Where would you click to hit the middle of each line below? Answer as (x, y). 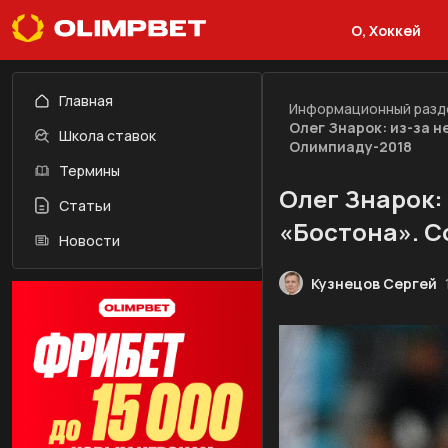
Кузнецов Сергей (374, 283)
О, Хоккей (386, 30)
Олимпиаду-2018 (350, 146)
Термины (89, 170)
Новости (89, 240)
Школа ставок (107, 135)
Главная (86, 100)
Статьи (85, 205)
